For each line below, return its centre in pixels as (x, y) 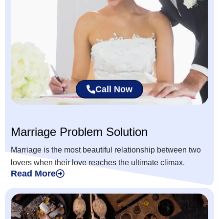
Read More (33, 174)
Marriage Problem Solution (79, 132)
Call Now (114, 91)
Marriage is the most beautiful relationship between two (106, 150)
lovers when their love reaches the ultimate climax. (98, 163)
